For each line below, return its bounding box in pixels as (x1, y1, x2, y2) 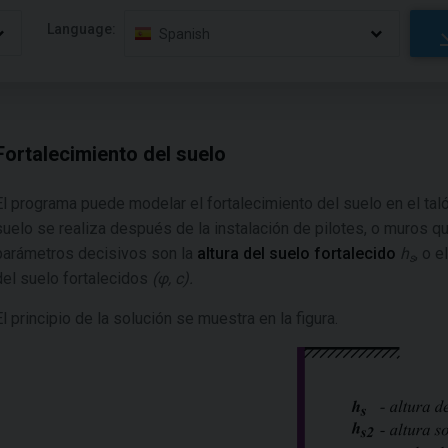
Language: (47, 20, 117, 37)
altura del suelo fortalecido (197, 244, 396, 263)
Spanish (159, 25, 211, 42)
